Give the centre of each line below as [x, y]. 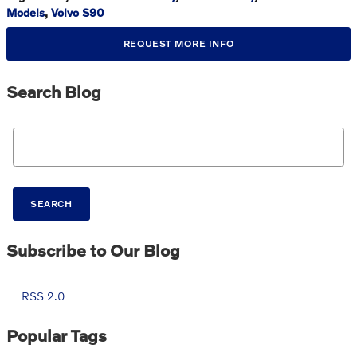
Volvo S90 [78, 13]
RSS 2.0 [41, 296]
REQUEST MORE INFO [178, 44]
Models [25, 13]
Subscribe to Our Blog [93, 249]
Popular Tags [57, 335]
